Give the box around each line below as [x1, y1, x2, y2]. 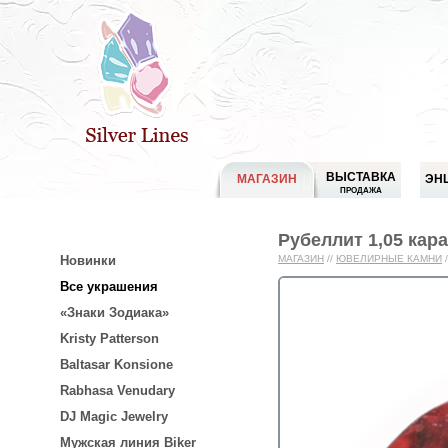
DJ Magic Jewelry [60, 409, 168, 424]
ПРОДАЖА [340, 185, 382, 195]
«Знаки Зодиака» [60, 305, 169, 320]
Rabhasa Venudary [60, 383, 175, 398]
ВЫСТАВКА [326, 170, 396, 184]
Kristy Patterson [60, 331, 159, 346]
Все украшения [60, 279, 158, 294]
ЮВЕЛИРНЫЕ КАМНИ [336, 253, 442, 264]
